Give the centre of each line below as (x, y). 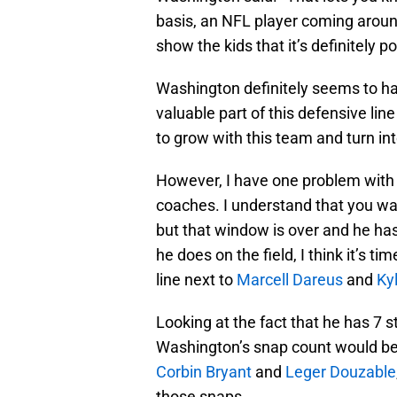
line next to (196, 279)
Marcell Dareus (290, 279)
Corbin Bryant (204, 371)
